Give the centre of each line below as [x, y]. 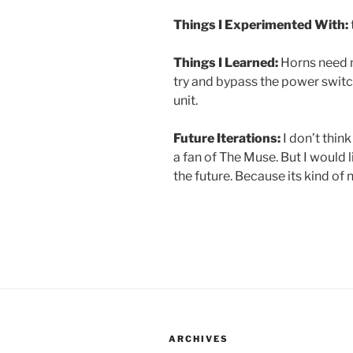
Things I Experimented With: [261, 24]
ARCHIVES [199, 338]
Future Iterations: [227, 138]
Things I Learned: [226, 62]
